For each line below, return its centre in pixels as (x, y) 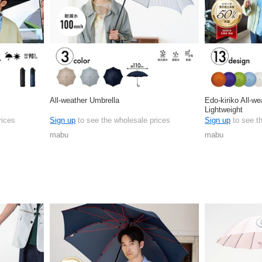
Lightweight (224, 109)
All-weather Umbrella (85, 100)
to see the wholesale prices (123, 120)
